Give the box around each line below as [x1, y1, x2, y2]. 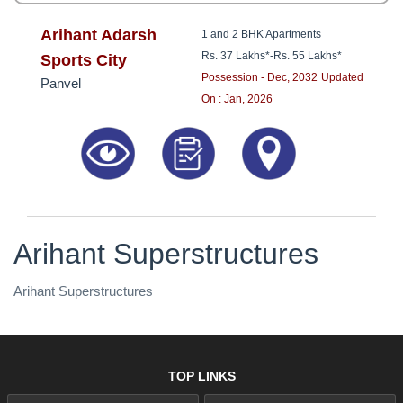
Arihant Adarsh [40, 26, 157, 45]
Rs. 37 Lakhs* [201, 49, 270, 63]
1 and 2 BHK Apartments [201, 28, 321, 41]
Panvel [40, 76, 81, 92]
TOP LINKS [167, 368, 236, 383]
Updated [321, 71, 363, 85]
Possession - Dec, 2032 [201, 71, 318, 85]
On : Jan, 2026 [201, 93, 273, 106]
